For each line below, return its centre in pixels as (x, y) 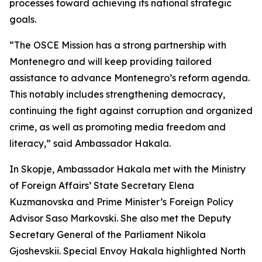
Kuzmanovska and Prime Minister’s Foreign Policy (121, 202)
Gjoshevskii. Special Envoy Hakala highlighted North (127, 251)
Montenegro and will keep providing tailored (111, 61)
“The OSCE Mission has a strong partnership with (118, 45)
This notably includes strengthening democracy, (117, 94)
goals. (23, 19)
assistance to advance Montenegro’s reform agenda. (130, 78)
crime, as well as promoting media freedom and (118, 127)
